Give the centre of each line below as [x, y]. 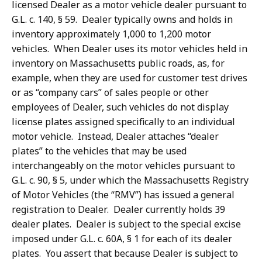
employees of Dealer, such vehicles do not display [120, 107]
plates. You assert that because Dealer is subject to [125, 254]
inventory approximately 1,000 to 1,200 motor [111, 34]
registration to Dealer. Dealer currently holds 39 [118, 210]
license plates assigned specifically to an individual [123, 122]
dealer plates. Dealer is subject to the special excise [126, 224]
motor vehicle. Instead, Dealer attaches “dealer [115, 137]
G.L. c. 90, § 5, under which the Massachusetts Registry [130, 180]
